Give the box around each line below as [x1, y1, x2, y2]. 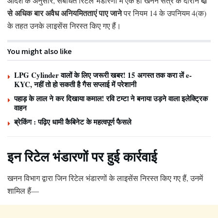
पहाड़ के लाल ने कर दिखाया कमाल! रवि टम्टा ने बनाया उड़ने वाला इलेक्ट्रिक [14, 92, 208, 104]
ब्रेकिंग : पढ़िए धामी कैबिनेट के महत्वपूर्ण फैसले [14, 116, 131, 127]
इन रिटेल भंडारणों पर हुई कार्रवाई [7, 146, 157, 166]
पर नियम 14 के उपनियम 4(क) [122, 7, 206, 18]
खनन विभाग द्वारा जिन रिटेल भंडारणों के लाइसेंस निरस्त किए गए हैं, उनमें [7, 173, 203, 183]
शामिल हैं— [7, 185, 39, 196]
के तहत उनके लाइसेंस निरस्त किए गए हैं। [7, 20, 121, 31]
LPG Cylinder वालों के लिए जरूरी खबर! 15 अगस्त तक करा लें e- [14, 69, 192, 80]
